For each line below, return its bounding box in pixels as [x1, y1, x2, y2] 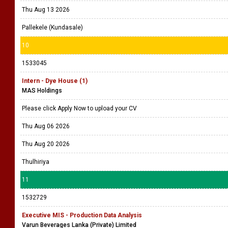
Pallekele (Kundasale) [22, 24, 83, 31]
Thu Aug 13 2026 [22, 6, 70, 13]
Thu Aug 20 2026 [22, 140, 70, 148]
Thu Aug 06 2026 [22, 123, 70, 130]
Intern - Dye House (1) [22, 77, 88, 84]
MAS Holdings [22, 87, 62, 94]
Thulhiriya [22, 158, 49, 165]
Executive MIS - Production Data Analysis [22, 212, 142, 219]
